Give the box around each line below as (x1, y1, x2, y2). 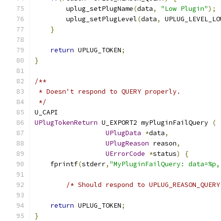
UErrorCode (106, 149, 145, 158)
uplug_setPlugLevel (35, 15, 137, 23)
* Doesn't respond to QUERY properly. (35, 87, 181, 96)
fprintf (35, 160, 78, 168)
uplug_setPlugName (35, 4, 133, 13)
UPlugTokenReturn (35, 118, 98, 127)
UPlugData (106, 129, 141, 137)
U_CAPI (35, 108, 58, 116)
